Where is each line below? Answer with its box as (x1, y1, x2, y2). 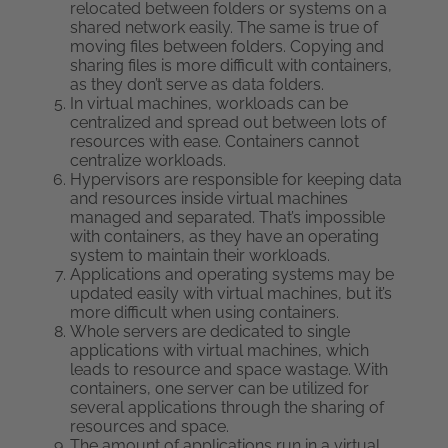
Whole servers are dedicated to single (70, 322, 350, 341)
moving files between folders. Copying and (70, 37, 384, 56)
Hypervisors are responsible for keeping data (70, 170, 402, 189)
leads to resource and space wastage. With (70, 360, 388, 379)
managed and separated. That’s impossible (70, 208, 385, 227)
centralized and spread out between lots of (70, 113, 386, 132)
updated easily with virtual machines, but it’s (70, 284, 392, 303)
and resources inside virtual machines (70, 189, 348, 208)
